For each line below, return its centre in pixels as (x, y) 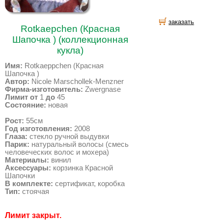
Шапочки (20, 176)
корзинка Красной (82, 168)
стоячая (35, 192)
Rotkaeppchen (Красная (63, 66)
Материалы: (27, 160)
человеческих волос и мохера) (57, 152)
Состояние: (26, 105)
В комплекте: (29, 184)
